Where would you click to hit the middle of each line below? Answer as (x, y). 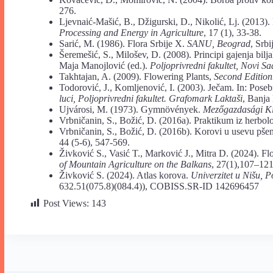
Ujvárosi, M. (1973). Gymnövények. (131, 109)
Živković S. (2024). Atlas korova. (125, 175)
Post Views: (66, 203)
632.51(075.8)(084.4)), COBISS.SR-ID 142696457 (159, 186)
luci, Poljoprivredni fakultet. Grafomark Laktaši (151, 98)
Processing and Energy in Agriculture (131, 32)
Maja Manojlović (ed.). (105, 65)
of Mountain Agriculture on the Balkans (135, 164)
